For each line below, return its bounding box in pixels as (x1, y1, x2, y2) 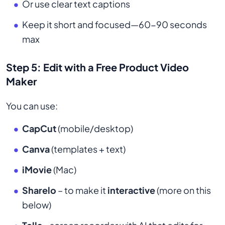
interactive (107, 184, 155, 196)
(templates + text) (50, 143, 126, 155)
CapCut (22, 123, 56, 135)
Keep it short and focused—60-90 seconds (22, 19, 207, 31)
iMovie (22, 164, 52, 176)
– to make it (56, 184, 107, 196)
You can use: (6, 100, 58, 112)
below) (22, 199, 51, 211)
